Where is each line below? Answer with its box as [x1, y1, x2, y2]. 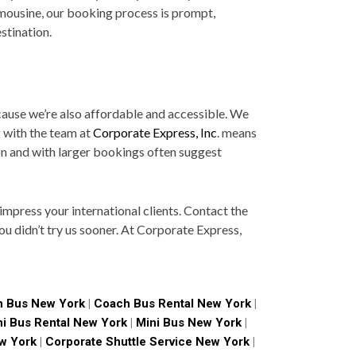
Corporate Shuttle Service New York [41, 335, 250, 350]
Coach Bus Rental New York [93, 296, 251, 311]
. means [217, 124, 257, 140]
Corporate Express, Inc [93, 124, 217, 140]
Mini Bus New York [135, 315, 242, 331]
